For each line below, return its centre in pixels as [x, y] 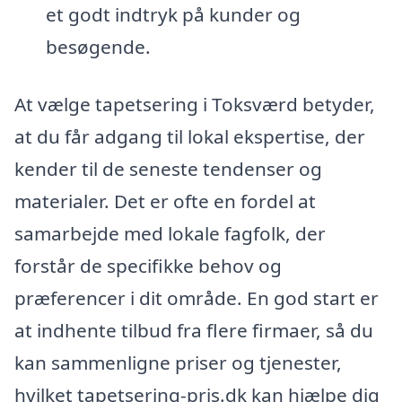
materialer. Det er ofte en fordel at [165, 201]
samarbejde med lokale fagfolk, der [170, 233]
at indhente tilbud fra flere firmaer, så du [194, 330]
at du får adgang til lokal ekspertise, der [190, 136]
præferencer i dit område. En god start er [197, 297]
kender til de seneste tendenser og [168, 168]
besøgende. [98, 46]
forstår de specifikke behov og [148, 265]
